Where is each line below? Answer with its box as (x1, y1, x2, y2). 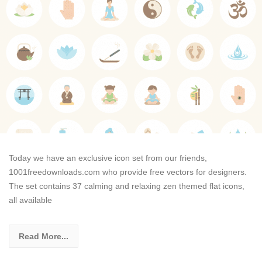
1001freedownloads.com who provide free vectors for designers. (9, 167, 247, 177)
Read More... (19, 232, 68, 242)
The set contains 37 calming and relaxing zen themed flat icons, (9, 181, 244, 191)
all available (9, 195, 52, 205)
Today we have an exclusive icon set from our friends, (9, 153, 207, 163)
